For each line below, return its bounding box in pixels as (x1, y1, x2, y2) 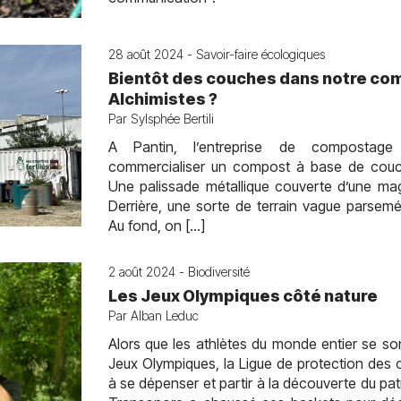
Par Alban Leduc (107, 308, 199, 323)
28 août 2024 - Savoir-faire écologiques (107, 47, 325, 62)
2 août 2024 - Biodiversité (107, 264, 250, 279)
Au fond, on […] (107, 217, 205, 235)
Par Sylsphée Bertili (107, 111, 214, 126)
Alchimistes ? (107, 90, 218, 108)
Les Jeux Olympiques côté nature (107, 286, 378, 305)
